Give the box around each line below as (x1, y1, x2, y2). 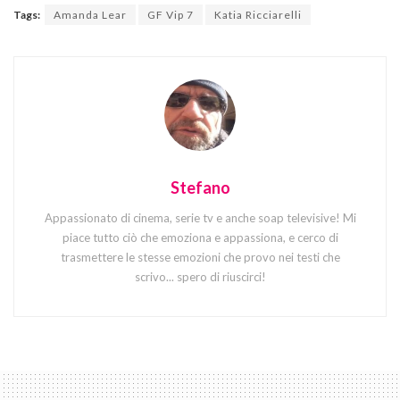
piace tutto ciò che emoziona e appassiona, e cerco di (62, 229, 338, 245)
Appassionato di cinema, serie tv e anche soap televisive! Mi (44, 210, 356, 225)
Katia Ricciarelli (214, 7, 302, 21)
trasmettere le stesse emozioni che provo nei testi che (60, 249, 340, 264)
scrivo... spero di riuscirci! (134, 269, 266, 284)
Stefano (170, 177, 230, 197)
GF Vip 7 (147, 7, 194, 21)
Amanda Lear (54, 7, 127, 21)
